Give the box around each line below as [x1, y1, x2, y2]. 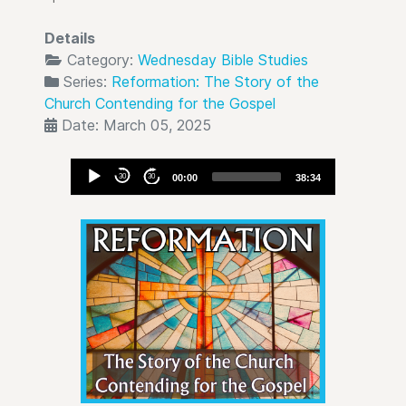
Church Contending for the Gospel [44, 94, 275, 113]
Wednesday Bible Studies [138, 51, 308, 70]
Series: [59, 72, 111, 92]
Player [70, 181, 112, 200]
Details [44, 29, 95, 48]
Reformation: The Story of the [111, 72, 319, 92]
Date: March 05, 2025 [57, 116, 211, 135]
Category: [63, 51, 138, 70]
